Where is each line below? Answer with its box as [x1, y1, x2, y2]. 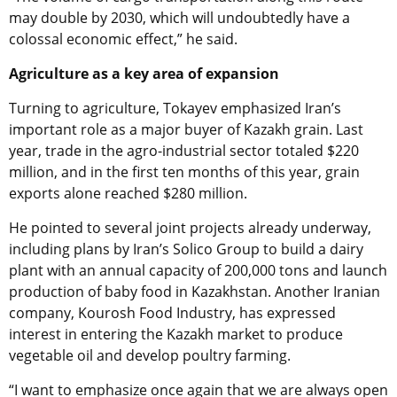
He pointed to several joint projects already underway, [9, 218, 371, 238]
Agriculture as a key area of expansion [9, 64, 279, 84]
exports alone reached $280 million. [9, 183, 247, 204]
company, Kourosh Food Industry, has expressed [9, 303, 336, 323]
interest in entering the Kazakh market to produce [9, 324, 343, 345]
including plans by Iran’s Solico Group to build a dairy [9, 239, 363, 260]
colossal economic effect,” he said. [9, 29, 237, 50]
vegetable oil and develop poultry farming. [9, 346, 291, 366]
